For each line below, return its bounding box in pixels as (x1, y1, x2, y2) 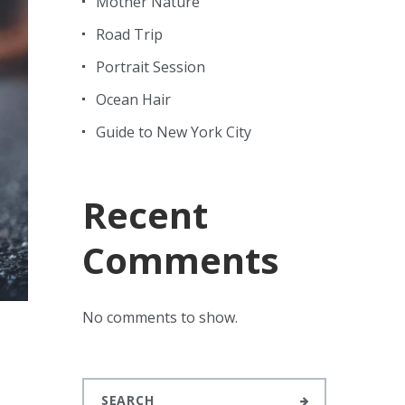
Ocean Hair (96, 89, 171, 109)
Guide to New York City (96, 122, 251, 142)
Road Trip (96, 24, 163, 44)
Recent (82, 190, 208, 240)
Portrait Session (96, 57, 205, 77)
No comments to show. (82, 307, 238, 327)
